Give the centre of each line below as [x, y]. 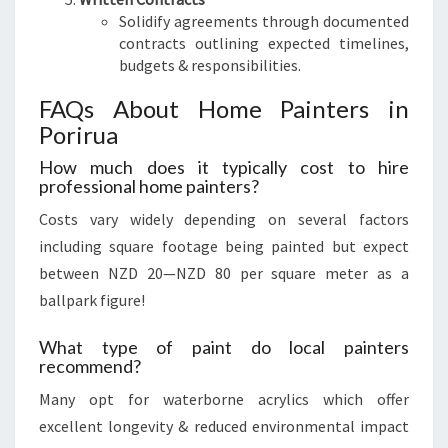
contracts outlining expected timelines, [264, 43]
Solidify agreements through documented [264, 21]
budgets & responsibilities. [210, 65]
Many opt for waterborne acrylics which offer [224, 399]
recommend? [90, 366]
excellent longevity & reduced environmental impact [224, 426]
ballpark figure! [92, 300]
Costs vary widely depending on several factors [224, 219]
